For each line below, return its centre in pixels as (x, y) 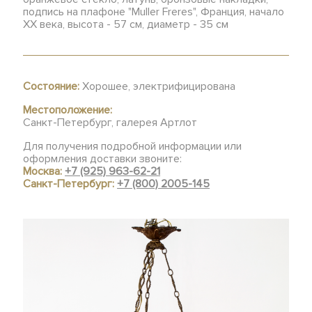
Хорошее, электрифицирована (158, 86)
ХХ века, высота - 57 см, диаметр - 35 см (126, 24)
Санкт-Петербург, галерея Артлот (110, 123)
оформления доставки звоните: (103, 159)
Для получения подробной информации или (133, 146)
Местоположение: (68, 110)
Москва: (44, 171)
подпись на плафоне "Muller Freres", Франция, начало (154, 12)
